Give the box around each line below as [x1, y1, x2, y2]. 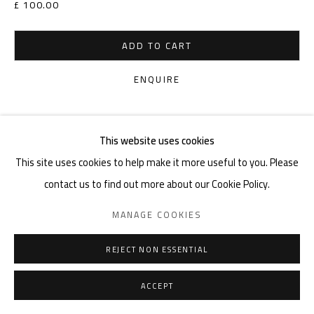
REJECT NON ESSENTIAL [105, 243, 209, 257]
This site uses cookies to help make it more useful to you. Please [15, 153, 299, 172]
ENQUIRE [134, 71, 180, 88]
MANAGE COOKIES [112, 206, 202, 223]
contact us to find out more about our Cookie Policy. [44, 175, 270, 193]
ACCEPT [140, 279, 174, 293]
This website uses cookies [100, 131, 214, 150]
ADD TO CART [121, 37, 193, 54]
